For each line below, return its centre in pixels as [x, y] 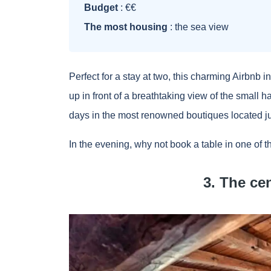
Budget [101, 8]
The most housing [126, 27]
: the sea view [198, 27]
